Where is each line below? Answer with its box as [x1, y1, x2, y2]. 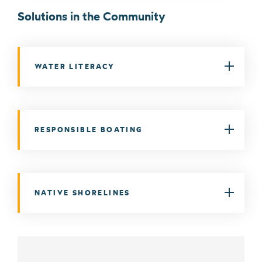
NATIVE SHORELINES [35, 188, 130, 197]
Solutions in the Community [18, 8, 166, 23]
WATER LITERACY [35, 61, 115, 71]
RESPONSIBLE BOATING [35, 125, 143, 134]
